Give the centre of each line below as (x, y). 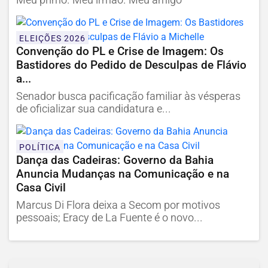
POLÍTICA (40, 147)
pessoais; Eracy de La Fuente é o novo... (109, 218)
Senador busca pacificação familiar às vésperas (128, 97)
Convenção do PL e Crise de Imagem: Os (120, 51)
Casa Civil (41, 188)
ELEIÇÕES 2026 (52, 38)
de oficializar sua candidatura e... (94, 109)
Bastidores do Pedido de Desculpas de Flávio (131, 65)
